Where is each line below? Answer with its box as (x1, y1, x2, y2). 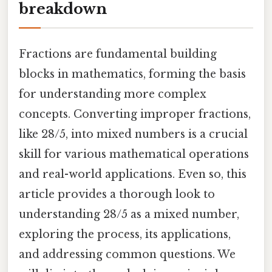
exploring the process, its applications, (19, 227, 231, 241)
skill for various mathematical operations (19, 147, 249, 161)
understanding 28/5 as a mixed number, (19, 207, 239, 221)
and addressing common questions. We (19, 247, 236, 261)
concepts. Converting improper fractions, (19, 107, 251, 121)
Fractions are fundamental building (19, 47, 217, 61)
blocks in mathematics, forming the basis (19, 67, 246, 81)
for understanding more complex (19, 87, 206, 101)
